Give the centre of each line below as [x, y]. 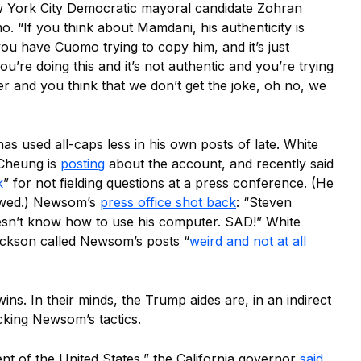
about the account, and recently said [219, 164]
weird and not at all [248, 241]
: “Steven [264, 202]
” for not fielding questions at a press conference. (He [168, 183]
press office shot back [168, 202]
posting [83, 164]
